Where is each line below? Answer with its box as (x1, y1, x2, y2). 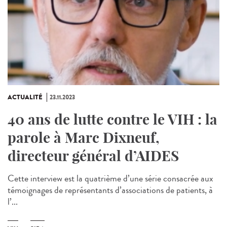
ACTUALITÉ (8, 93, 43, 102)
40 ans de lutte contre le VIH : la (8, 110, 217, 129)
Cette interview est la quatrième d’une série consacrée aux (8, 172, 213, 185)
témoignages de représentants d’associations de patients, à (8, 183, 213, 197)
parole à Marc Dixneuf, (8, 129, 160, 147)
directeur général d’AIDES (8, 147, 179, 165)
